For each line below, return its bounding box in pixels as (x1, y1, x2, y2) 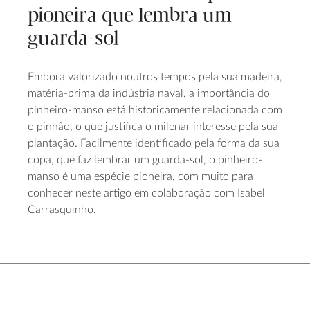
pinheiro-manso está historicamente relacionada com (28, 104, 282, 116)
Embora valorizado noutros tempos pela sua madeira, (28, 71, 282, 82)
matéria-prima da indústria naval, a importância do (28, 87, 270, 99)
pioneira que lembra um (28, 6, 232, 28)
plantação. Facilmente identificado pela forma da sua (28, 137, 280, 149)
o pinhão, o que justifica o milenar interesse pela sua (28, 120, 278, 132)
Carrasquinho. (28, 203, 96, 215)
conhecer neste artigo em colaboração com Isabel (28, 187, 265, 199)
